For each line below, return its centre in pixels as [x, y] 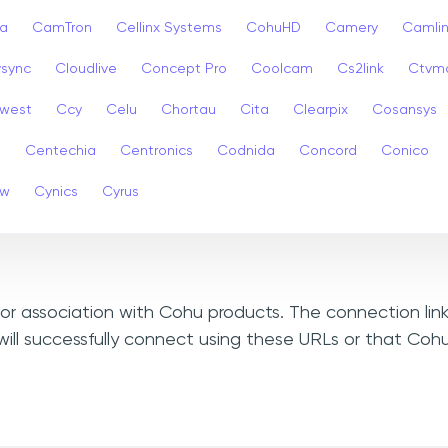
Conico [405, 150]
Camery [351, 27]
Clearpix [320, 109]
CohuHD [273, 27]
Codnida [246, 150]
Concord [328, 150]
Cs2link [360, 68]
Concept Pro [184, 68]
